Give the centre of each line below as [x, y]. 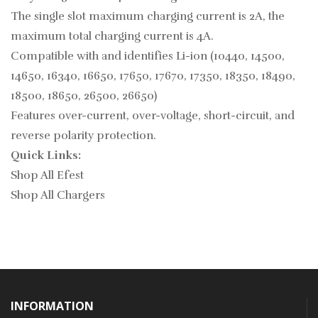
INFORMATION [52, 306]
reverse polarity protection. [83, 136]
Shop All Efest [47, 176]
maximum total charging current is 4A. [112, 37]
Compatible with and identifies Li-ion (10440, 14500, [148, 56]
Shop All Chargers [58, 196]
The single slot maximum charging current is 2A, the [148, 17]
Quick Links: [46, 156]
